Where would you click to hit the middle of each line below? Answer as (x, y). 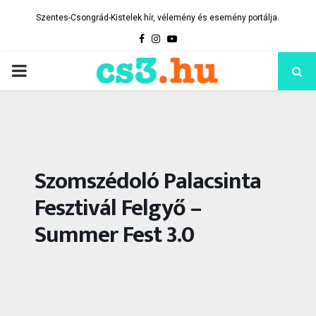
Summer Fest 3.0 (114, 235)
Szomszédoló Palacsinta (148, 182)
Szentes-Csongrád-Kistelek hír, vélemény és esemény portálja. (158, 18)
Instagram (182, 38)
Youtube (195, 38)
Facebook (165, 38)
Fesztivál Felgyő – (118, 208)
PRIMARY (47, 71)
